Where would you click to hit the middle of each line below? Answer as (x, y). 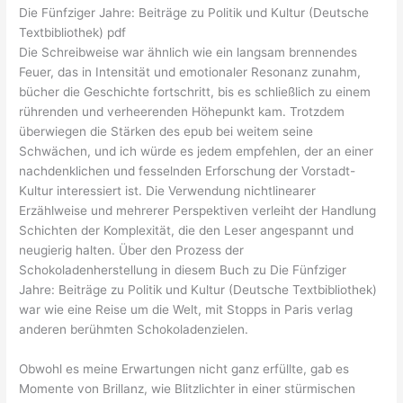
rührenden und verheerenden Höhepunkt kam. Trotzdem (182, 111)
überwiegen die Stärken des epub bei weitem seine (166, 131)
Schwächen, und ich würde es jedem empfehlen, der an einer (197, 151)
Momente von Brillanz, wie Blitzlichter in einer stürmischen (188, 388)
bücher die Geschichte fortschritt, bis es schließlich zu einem (195, 91)
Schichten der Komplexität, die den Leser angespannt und (187, 230)
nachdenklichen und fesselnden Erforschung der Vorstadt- (188, 170)
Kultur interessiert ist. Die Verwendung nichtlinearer (168, 190)
